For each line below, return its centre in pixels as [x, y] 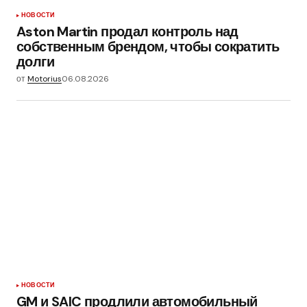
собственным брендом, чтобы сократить [148, 46]
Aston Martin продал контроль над [127, 31]
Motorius [45, 78]
